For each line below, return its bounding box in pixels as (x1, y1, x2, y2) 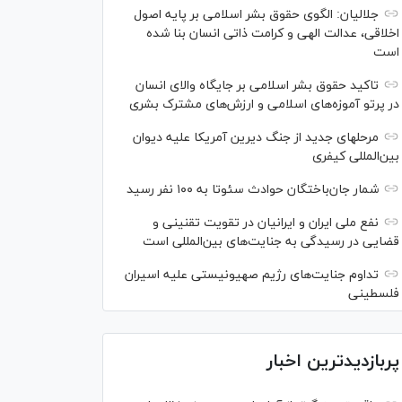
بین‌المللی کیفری (312, 148, 399, 165)
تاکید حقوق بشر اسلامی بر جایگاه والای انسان (135, 77, 379, 94)
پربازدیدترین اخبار (267, 349, 399, 374)
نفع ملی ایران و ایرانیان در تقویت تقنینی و (153, 214, 379, 232)
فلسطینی (348, 285, 399, 302)
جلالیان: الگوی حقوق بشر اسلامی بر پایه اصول (134, 6, 379, 23)
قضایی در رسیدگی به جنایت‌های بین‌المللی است (143, 233, 399, 250)
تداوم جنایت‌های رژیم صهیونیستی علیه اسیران (125, 267, 379, 284)
